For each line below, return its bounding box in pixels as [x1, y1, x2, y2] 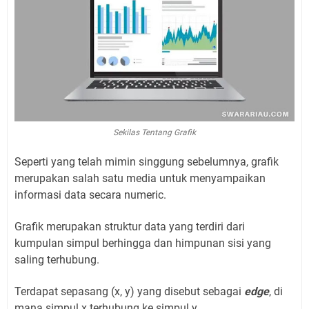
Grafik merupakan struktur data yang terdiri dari [14, 220, 245, 233]
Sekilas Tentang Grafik [113, 128, 196, 137]
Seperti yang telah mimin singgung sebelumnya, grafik [14, 155, 279, 168]
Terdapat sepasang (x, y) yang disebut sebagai [14, 285, 244, 298]
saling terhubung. [14, 253, 99, 266]
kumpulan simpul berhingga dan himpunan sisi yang [14, 237, 271, 250]
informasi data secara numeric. [14, 188, 166, 201]
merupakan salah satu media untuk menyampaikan [14, 172, 266, 185]
